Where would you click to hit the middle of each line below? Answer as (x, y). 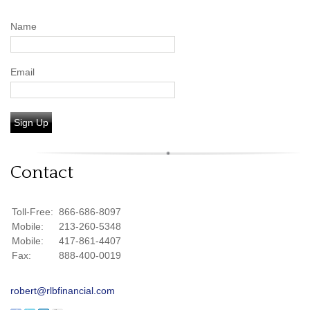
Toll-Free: (34, 212)
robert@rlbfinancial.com (63, 291)
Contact (42, 173)
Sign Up (31, 122)
